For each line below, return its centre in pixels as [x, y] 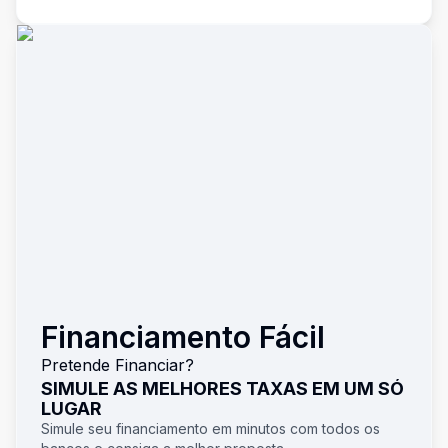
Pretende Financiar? [117, 365]
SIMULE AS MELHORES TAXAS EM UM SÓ [222, 388]
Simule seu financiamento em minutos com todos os [210, 428]
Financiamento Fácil [183, 337]
